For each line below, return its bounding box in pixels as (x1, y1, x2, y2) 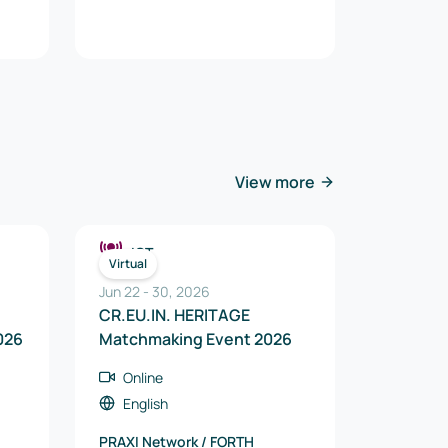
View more (235, 171, 315, 193)
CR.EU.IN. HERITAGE (99, 304, 250, 326)
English (123, 394, 168, 413)
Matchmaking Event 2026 (99, 328, 292, 350)
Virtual (109, 255, 147, 272)
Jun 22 (99, 282, 140, 301)
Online (123, 368, 163, 387)
